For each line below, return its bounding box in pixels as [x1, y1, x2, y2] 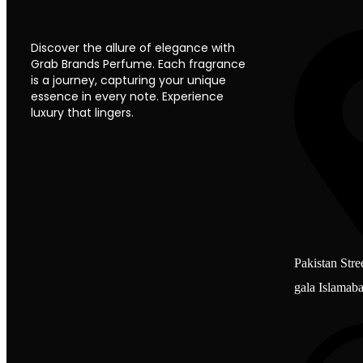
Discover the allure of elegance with [31, 40, 235, 57]
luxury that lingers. [31, 105, 134, 122]
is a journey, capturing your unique [31, 72, 226, 89]
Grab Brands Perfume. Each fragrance [31, 56, 246, 73]
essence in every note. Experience [31, 88, 224, 105]
